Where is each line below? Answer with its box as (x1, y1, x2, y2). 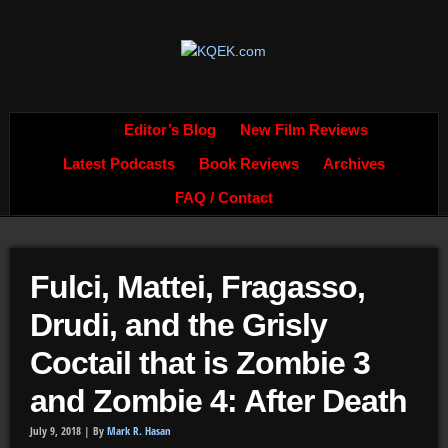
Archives (322, 156, 385, 172)
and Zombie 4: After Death (29, 383, 407, 419)
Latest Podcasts (62, 156, 175, 172)
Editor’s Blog (123, 122, 216, 138)
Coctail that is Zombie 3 (29, 345, 370, 381)
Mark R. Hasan (106, 424, 171, 438)
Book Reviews (198, 156, 299, 172)
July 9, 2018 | (29, 424, 93, 438)
